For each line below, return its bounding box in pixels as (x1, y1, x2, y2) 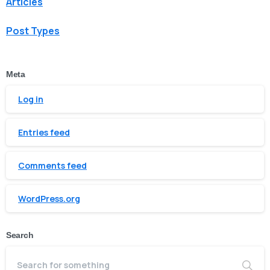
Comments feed (18, 160, 87, 172)
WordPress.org (18, 193, 80, 205)
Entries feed (18, 127, 70, 139)
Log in (18, 93, 43, 105)
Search (6, 231, 34, 240)
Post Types (6, 24, 60, 38)
